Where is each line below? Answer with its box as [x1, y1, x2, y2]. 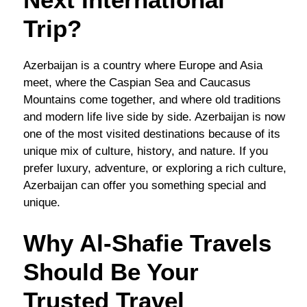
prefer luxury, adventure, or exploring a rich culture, [23, 162, 286, 175]
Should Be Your [23, 258, 199, 285]
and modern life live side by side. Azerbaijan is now [23, 110, 285, 124]
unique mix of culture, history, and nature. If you [23, 145, 268, 158]
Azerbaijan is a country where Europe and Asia [23, 59, 262, 73]
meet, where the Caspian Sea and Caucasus [23, 76, 251, 90]
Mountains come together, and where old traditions [23, 93, 281, 107]
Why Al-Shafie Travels [23, 229, 271, 256]
